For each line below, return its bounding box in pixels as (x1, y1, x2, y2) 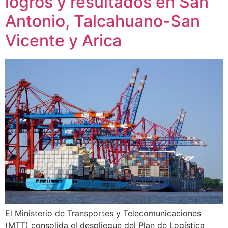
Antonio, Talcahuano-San (5, 11, 200, 32)
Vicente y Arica (5, 31, 122, 51)
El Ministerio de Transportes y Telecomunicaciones (5, 208, 201, 218)
